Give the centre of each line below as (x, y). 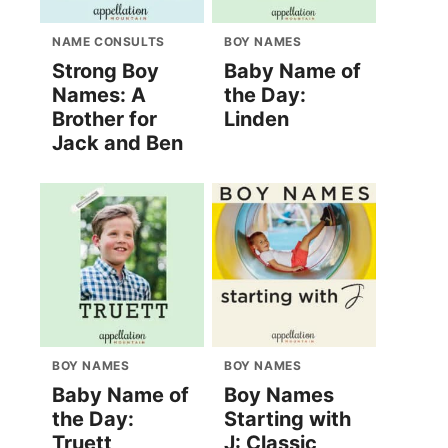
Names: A (99, 95)
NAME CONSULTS (108, 42)
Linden (256, 119)
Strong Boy (105, 71)
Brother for (104, 119)
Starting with (287, 419)
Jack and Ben (117, 143)
